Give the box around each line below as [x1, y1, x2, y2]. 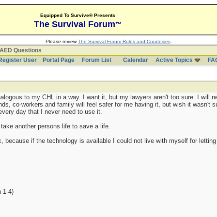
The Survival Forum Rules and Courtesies [77, 39, 170, 44]
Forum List [81, 57, 111, 63]
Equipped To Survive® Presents [40, 13, 115, 18]
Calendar [123, 57, 148, 63]
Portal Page [42, 57, 75, 63]
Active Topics [155, 57, 193, 63]
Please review [45, 39, 78, 44]
